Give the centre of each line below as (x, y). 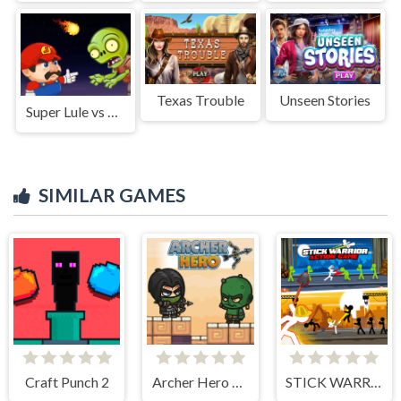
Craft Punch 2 (67, 381)
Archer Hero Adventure (238, 381)
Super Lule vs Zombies (112, 111)
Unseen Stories (325, 100)
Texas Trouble (200, 100)
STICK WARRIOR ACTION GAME (376, 381)
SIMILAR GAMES (112, 194)
